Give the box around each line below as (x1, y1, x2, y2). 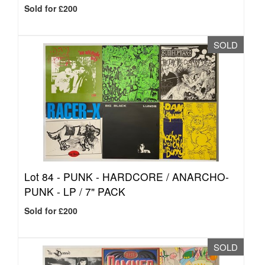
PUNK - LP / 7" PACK (24, 184, 125, 199)
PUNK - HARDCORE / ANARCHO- (63, 169, 229, 184)
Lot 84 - (24, 169, 63, 184)
